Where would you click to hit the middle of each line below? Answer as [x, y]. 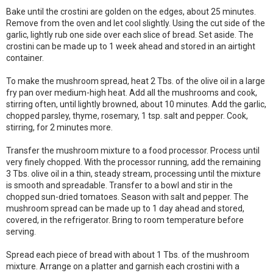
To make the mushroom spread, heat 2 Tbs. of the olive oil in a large [136, 81]
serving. [21, 232]
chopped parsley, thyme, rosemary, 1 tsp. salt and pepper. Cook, [127, 116]
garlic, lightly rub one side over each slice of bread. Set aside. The [130, 35]
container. [25, 58]
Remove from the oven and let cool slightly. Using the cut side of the [136, 23]
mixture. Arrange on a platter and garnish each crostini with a [123, 266]
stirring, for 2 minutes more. [59, 127]
